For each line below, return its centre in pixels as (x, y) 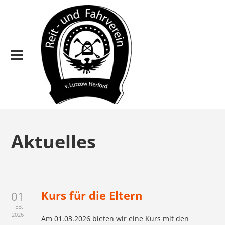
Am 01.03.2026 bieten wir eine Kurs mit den (115, 219)
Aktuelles (54, 141)
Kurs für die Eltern (92, 195)
